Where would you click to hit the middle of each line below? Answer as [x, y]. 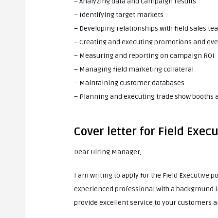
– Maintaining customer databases [129, 83]
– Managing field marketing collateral [134, 69]
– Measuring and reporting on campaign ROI [144, 56]
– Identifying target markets [119, 15]
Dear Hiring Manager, [108, 152]
